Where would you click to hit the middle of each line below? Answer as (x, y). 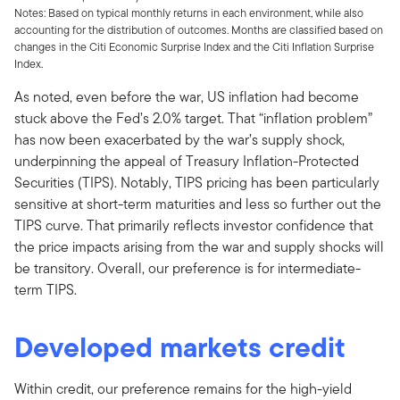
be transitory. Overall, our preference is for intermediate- (187, 268)
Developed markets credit (180, 346)
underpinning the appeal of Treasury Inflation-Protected (187, 161)
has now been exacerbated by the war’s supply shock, (179, 139)
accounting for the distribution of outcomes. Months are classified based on (199, 29)
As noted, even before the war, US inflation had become (187, 96)
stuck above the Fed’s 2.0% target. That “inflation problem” (193, 118)
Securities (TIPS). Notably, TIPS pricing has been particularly (197, 182)
